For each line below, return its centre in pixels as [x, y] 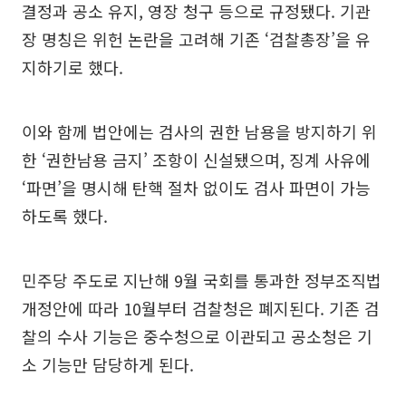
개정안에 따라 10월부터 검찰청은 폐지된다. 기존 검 [201, 308]
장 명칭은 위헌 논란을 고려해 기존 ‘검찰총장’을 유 [196, 39]
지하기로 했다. [72, 67]
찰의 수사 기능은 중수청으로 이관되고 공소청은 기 [197, 336]
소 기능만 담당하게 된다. [108, 364]
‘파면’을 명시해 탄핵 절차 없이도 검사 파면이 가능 [196, 188]
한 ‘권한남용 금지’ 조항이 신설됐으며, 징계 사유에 [196, 159]
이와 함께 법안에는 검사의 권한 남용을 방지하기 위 [199, 131]
